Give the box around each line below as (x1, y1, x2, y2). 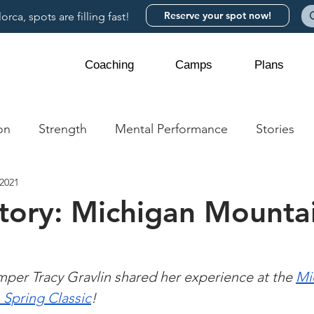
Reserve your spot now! (164, 9, 271, 22)
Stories (256, 121, 294, 137)
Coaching (84, 58, 134, 71)
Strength (39, 121, 87, 137)
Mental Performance (115, 121, 228, 137)
